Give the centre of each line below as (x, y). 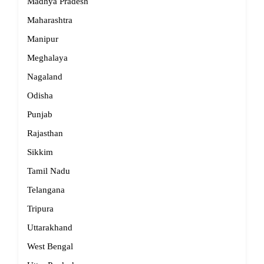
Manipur (43, 39)
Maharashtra (50, 20)
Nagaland (45, 77)
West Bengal (50, 246)
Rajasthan (45, 133)
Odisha (40, 95)
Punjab (40, 114)
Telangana (46, 190)
